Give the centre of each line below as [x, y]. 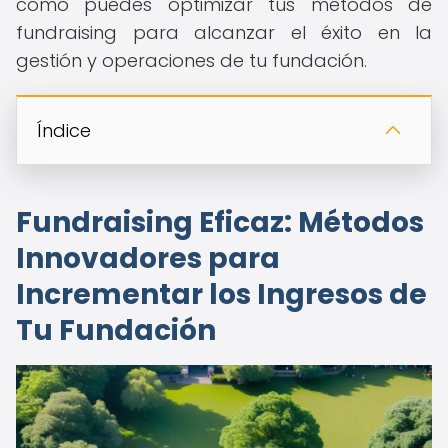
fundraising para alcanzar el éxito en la [224, 32]
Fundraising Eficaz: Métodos [220, 222]
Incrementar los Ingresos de [221, 294]
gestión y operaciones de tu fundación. [191, 60]
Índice [64, 130]
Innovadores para [148, 258]
